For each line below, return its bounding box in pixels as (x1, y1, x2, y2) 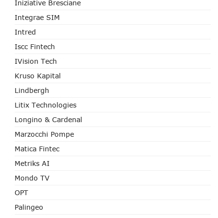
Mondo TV (15, 174, 50, 182)
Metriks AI (15, 159, 50, 167)
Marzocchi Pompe (15, 130, 74, 138)
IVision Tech (15, 57, 57, 65)
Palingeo (15, 203, 43, 211)
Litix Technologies (15, 101, 76, 109)
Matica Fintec (15, 145, 59, 153)
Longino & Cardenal (15, 115, 82, 124)
